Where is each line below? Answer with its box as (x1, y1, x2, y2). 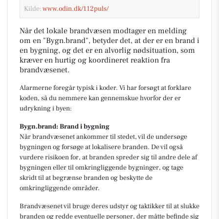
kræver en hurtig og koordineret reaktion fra (20, 55, 170, 65)
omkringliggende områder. (20, 183, 100, 193)
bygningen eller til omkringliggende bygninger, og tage (20, 163, 183, 172)
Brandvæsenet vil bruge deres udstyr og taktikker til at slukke (20, 201, 199, 211)
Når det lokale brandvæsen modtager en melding (20, 25, 187, 36)
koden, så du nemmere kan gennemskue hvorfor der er (20, 93, 181, 103)
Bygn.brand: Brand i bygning (20, 122, 109, 131)
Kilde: (24, 4, 43, 13)
